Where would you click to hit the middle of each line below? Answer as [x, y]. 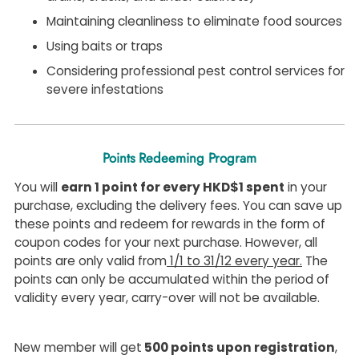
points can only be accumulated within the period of [172, 280]
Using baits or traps [105, 46]
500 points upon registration [240, 348]
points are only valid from [91, 261]
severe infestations [105, 90]
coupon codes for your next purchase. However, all [166, 243]
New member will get [78, 348]
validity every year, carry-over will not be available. [167, 298]
